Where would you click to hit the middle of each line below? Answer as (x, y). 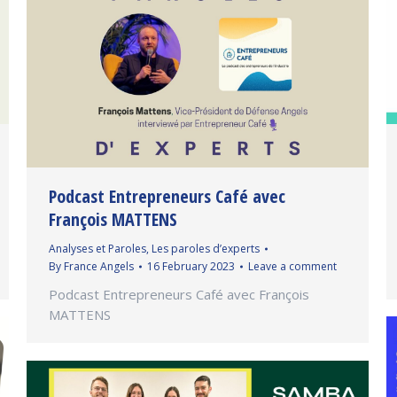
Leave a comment (292, 266)
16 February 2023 (191, 266)
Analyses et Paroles (97, 248)
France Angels (99, 266)
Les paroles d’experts (206, 248)
